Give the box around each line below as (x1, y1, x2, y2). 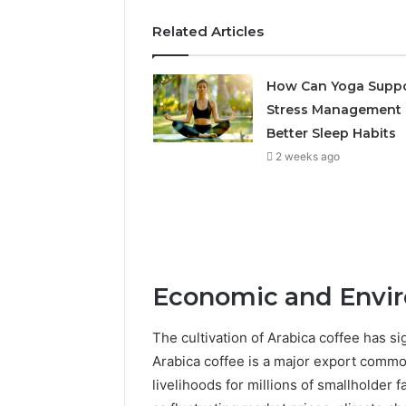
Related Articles (152, 23, 264, 41)
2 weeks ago (275, 150, 340, 164)
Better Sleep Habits (266, 125, 396, 142)
